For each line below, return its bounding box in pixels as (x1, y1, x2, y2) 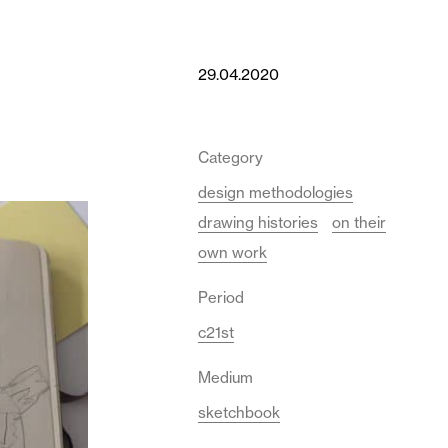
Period (198, 288, 244, 307)
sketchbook (198, 403, 280, 422)
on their (332, 213, 386, 232)
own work (198, 243, 267, 262)
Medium (198, 368, 253, 387)
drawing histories (198, 213, 318, 232)
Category (198, 148, 263, 167)
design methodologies (198, 183, 353, 202)
